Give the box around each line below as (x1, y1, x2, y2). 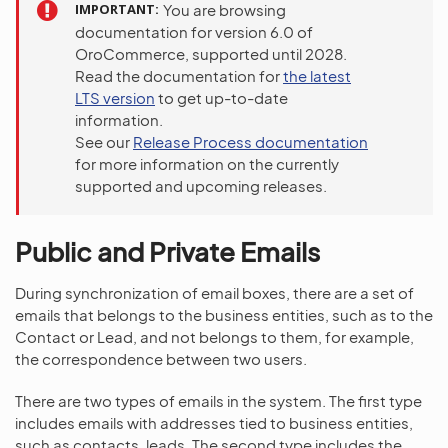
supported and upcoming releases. (75, 176, 327, 195)
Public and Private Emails (15, 235, 320, 268)
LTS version (75, 88, 155, 107)
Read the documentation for (75, 66, 283, 85)
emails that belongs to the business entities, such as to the (15, 305, 433, 324)
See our (75, 132, 133, 151)
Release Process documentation (133, 132, 368, 151)
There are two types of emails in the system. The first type (15, 391, 422, 410)
